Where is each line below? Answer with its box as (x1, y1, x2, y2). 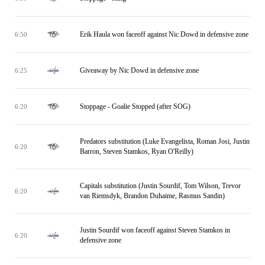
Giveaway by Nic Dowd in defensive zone (80, 66, 199, 75)
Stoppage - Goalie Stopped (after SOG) (80, 102, 190, 111)
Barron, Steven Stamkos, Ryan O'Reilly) (80, 147, 193, 156)
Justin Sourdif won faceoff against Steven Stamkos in (80, 226, 230, 234)
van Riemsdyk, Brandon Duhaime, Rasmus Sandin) (80, 192, 225, 200)
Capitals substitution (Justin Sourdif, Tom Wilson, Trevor (80, 182, 241, 190)
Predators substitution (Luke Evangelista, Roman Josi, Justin (80, 137, 250, 146)
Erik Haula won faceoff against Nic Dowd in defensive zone (80, 30, 248, 38)
